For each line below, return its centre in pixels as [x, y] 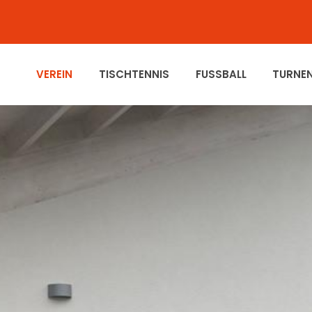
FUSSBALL [222, 74]
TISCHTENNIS [135, 74]
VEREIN [55, 74]
